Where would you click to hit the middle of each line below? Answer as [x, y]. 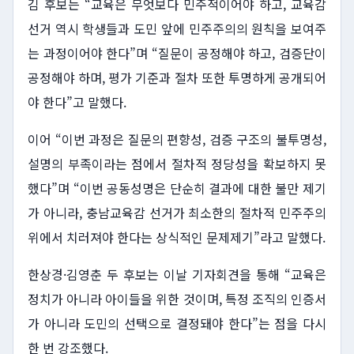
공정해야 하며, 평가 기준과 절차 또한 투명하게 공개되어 [177, 78]
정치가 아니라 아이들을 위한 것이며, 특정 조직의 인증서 [177, 299]
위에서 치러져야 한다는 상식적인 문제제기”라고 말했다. [177, 237]
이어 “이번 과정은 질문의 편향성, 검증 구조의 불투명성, [177, 139]
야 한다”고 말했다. [77, 102]
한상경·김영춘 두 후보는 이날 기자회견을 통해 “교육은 [177, 275]
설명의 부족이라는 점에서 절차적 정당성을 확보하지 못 [177, 164]
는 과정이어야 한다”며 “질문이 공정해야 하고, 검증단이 [177, 53]
